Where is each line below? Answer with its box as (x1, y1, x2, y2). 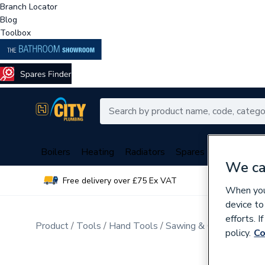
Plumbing (215, 146, 254, 159)
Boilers (41, 146, 70, 159)
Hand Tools (109, 219, 158, 232)
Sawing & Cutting (166, 219, 238, 232)
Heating (81, 146, 114, 159)
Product (35, 219, 69, 232)
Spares (176, 146, 205, 159)
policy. (225, 227, 251, 240)
